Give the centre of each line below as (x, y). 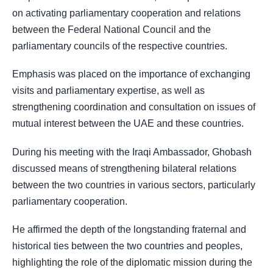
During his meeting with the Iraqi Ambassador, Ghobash (132, 152)
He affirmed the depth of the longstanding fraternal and (129, 229)
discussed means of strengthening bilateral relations (124, 168)
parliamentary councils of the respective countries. (120, 46)
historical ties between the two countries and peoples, (127, 246)
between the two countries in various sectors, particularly (134, 185)
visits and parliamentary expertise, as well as (108, 91)
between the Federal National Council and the (112, 30)
